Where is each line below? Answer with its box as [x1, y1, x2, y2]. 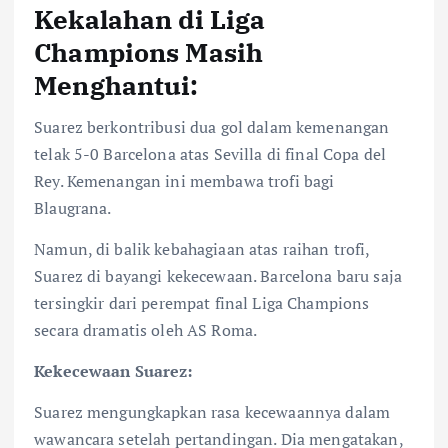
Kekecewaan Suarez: [34, 359, 193, 382]
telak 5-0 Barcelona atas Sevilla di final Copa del [34, 142, 387, 165]
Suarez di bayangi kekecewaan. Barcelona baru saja [34, 264, 402, 287]
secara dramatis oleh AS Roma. [34, 318, 258, 341]
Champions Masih [34, 34, 264, 69]
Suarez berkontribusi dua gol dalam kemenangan [34, 115, 390, 138]
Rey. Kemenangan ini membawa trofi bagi [34, 169, 335, 192]
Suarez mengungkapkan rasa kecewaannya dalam [34, 401, 391, 424]
